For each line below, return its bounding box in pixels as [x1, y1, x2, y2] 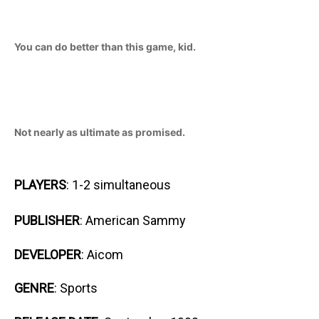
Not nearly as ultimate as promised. [14, 125, 185, 138]
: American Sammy [80, 213, 186, 228]
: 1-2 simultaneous [66, 177, 171, 192]
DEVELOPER [14, 246, 81, 262]
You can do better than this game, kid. [14, 40, 196, 53]
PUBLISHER [14, 213, 80, 228]
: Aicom [81, 246, 123, 262]
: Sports [54, 281, 98, 296]
